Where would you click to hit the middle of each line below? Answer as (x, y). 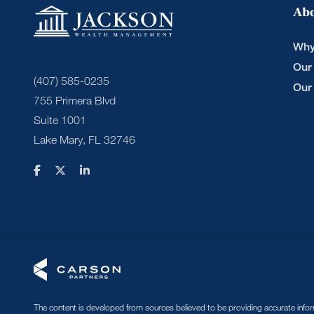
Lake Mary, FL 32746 (84, 140)
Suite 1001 (60, 121)
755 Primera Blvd (75, 101)
